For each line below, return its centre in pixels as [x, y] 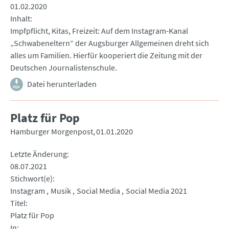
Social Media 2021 [156, 191]
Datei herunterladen [62, 84]
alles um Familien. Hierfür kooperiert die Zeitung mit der [106, 55]
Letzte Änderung [39, 154]
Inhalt [20, 19]
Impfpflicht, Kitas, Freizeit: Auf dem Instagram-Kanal [99, 31]
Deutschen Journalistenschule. [64, 68]
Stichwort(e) [31, 179]
